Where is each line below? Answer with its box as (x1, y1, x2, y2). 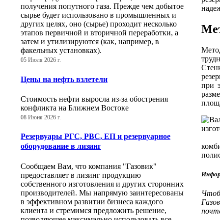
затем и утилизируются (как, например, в (21, 37, 159, 46)
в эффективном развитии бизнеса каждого (21, 197, 163, 206)
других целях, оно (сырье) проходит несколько (21, 20, 177, 28)
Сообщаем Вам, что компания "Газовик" (21, 162, 157, 170)
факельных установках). (21, 46, 102, 55)
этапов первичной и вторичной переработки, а (21, 28, 178, 37)
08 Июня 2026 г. (21, 114, 61, 120)
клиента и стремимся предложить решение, (21, 206, 166, 215)
